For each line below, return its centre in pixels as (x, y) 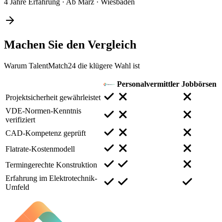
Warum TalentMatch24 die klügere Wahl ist (72, 65)
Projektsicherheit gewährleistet (53, 97)
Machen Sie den (46, 44)
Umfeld (17, 187)
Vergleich (112, 44)
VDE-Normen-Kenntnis (43, 111)
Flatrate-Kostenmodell (40, 149)
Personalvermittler (148, 84)
